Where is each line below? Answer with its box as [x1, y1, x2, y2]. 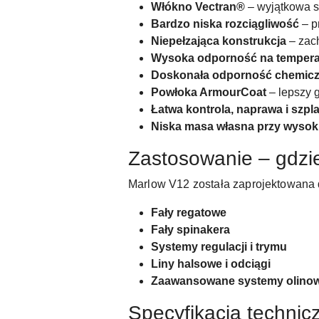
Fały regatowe [151, 206, 226, 219]
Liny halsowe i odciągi [151, 258, 271, 270]
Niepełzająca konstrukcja [151, 35, 286, 47]
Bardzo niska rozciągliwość [151, 18, 299, 30]
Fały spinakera [151, 224, 230, 236]
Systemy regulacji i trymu [151, 241, 287, 253]
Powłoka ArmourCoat [151, 86, 266, 98]
